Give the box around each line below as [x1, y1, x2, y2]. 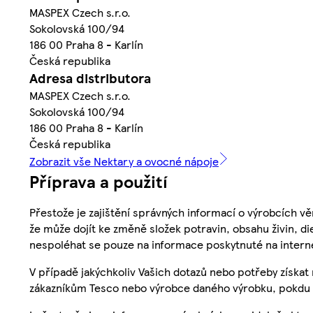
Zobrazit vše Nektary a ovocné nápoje [29, 153, 219, 170]
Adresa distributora [29, 68, 151, 88]
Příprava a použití [29, 169, 168, 194]
